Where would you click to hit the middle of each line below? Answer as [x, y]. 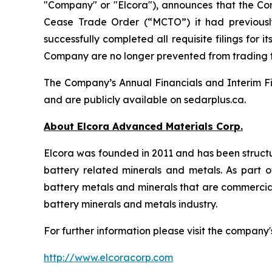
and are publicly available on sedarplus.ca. [145, 100]
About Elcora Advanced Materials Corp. [143, 126]
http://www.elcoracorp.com [108, 257]
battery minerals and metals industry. [131, 204]
